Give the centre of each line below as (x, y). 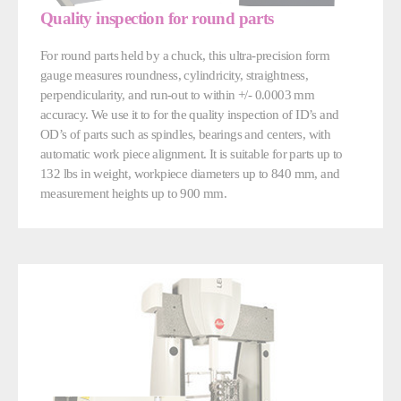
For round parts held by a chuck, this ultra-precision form (185, 55)
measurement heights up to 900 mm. (134, 192)
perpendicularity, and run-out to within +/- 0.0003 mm (178, 94)
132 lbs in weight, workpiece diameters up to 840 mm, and (190, 173)
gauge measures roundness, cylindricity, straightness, (175, 74)
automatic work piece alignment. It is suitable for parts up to (192, 153)
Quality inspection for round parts (157, 18)
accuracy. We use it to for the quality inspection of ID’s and (190, 114)
